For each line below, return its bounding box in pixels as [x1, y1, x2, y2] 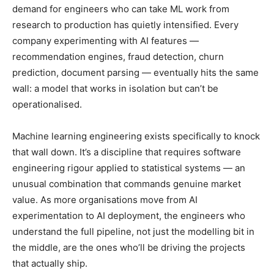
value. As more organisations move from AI [12, 194, 198, 206]
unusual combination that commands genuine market [12, 178, 241, 190]
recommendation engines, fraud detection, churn [12, 51, 224, 63]
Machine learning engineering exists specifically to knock [12, 130, 260, 143]
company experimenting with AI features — [12, 35, 199, 47]
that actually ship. [12, 257, 87, 270]
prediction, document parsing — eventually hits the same [12, 67, 259, 79]
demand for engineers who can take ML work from [12, 3, 229, 15]
